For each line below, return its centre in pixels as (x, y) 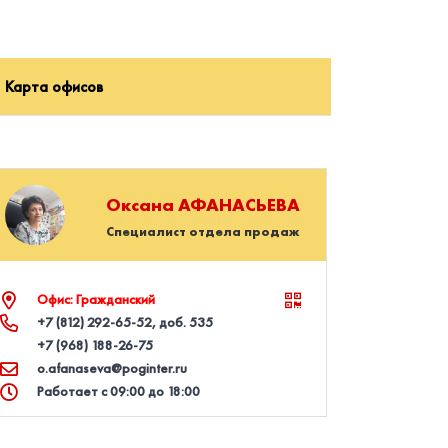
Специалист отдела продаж (203, 231)
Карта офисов (53, 86)
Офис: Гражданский (95, 299)
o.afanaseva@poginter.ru (111, 368)
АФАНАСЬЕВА (239, 204)
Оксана (142, 204)
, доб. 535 (182, 322)
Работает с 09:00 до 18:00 (118, 391)
